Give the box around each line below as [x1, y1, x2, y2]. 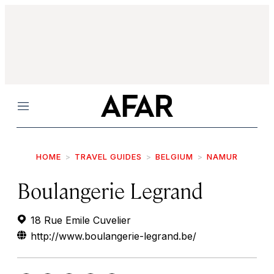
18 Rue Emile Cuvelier [28, 214, 131, 226]
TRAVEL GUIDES [75, 152, 142, 161]
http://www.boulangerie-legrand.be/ [31, 230, 196, 242]
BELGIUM [155, 152, 193, 161]
